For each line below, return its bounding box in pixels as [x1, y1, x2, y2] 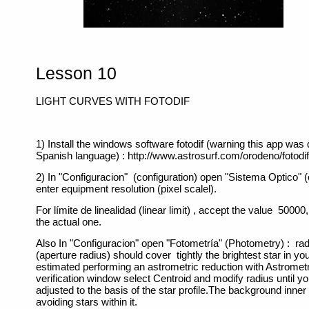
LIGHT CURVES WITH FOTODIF [36, 95, 190, 108]
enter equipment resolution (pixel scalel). [36, 183, 217, 195]
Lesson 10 [36, 63, 117, 83]
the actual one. [36, 216, 102, 228]
